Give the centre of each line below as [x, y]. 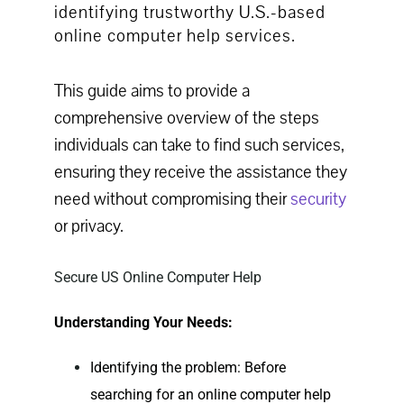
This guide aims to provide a [151, 92]
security [318, 200]
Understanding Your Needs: [143, 323]
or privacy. [88, 227]
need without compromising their [172, 200]
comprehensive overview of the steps [186, 119]
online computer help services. [174, 37]
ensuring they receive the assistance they [200, 173]
